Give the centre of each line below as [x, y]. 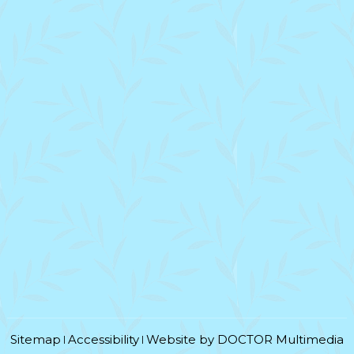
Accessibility [104, 340]
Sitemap [36, 340]
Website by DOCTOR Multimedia [245, 340]
